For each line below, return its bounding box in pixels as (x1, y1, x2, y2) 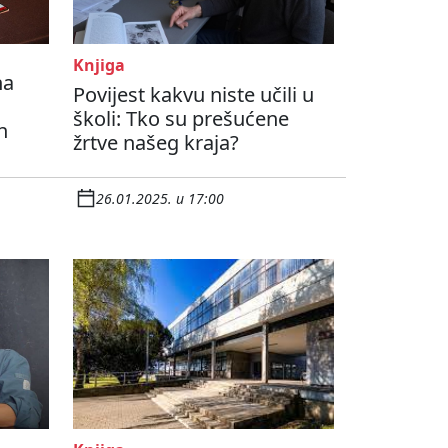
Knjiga (73, 54, 125, 77)
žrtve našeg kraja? (73, 129, 239, 157)
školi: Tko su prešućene (73, 105, 289, 133)
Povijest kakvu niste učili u (73, 81, 314, 109)
